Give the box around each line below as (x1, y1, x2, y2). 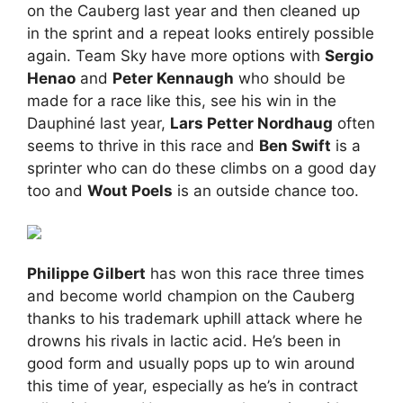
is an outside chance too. (173, 181, 359, 200)
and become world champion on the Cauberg (27, 286, 354, 305)
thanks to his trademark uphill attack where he (27, 309, 363, 327)
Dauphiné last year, (27, 113, 170, 132)
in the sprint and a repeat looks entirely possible (27, 23, 374, 42)
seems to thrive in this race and (27, 136, 259, 155)
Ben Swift (259, 136, 331, 155)
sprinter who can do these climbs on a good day (27, 158, 376, 177)
